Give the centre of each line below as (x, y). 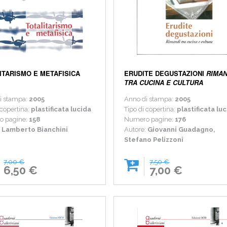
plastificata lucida (61, 109)
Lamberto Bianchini (35, 130)
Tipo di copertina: (151, 109)
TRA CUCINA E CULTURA (164, 83)
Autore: (136, 130)
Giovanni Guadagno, (182, 130)
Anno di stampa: (150, 99)
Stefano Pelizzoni (154, 140)
